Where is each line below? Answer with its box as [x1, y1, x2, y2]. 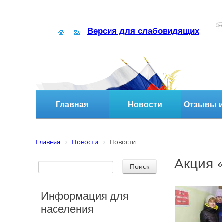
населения [41, 202, 94, 215]
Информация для [41, 189, 129, 202]
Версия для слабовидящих [87, 26, 199, 36]
